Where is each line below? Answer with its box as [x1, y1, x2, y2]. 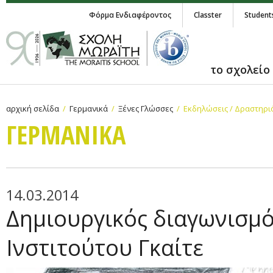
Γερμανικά [69, 103, 108, 114]
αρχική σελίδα [6, 103, 59, 114]
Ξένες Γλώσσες [118, 103, 173, 114]
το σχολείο [210, 62, 270, 77]
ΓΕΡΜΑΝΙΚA [6, 117, 126, 152]
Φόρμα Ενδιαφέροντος [89, 10, 171, 20]
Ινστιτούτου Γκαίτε [6, 233, 204, 263]
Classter [194, 10, 222, 20]
